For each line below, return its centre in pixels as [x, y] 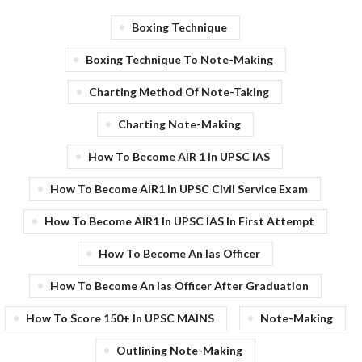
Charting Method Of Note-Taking [179, 92]
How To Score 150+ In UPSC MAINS [120, 318]
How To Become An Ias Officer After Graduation [179, 286]
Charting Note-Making [179, 124]
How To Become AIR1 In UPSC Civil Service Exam [179, 189]
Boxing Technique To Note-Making [179, 60]
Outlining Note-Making [179, 351]
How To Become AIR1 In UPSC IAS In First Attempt [179, 221]
